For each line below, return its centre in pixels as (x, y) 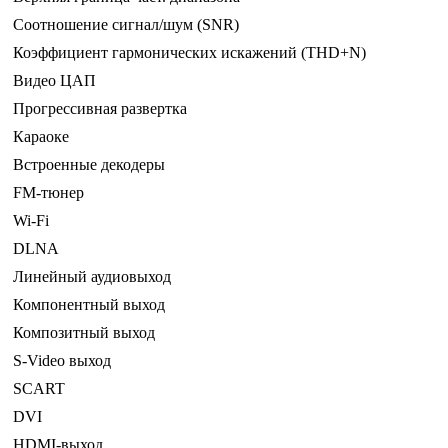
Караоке (41, 137)
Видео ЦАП (54, 81)
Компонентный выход (89, 305)
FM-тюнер (48, 193)
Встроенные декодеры (89, 165)
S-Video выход (62, 361)
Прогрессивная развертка (100, 109)
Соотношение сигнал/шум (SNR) (126, 25)
